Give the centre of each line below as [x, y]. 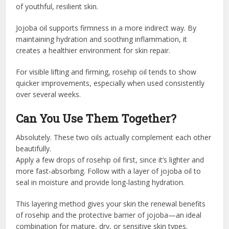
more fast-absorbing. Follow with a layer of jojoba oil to [109, 171]
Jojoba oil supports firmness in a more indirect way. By [106, 28]
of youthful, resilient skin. [57, 6]
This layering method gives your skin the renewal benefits [111, 203]
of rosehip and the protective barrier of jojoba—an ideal [109, 215]
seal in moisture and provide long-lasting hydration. [100, 182]
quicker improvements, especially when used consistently [110, 83]
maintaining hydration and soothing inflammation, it [102, 39]
